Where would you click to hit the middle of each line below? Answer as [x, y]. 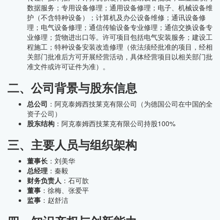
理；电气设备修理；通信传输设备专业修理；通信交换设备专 [120, 27]
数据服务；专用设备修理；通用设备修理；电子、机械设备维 [120, 7]
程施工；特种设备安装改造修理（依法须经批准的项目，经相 [120, 47]
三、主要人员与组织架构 [72, 144]
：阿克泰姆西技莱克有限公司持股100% [115, 123]
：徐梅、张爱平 [65, 190]
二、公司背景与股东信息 [72, 87]
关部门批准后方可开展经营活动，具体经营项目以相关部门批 [120, 56]
